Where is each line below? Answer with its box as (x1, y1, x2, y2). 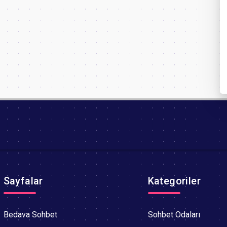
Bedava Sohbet (3, 210, 57, 220)
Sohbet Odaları (147, 210, 200, 220)
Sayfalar (3, 175, 43, 187)
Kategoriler (147, 175, 201, 187)
